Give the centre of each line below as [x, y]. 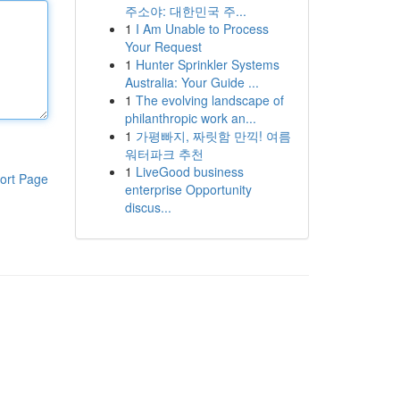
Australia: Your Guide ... [192, 82]
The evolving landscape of [209, 100]
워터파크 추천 [164, 154]
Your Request [163, 46]
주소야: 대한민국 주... [185, 11]
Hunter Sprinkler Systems [207, 64]
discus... [148, 207]
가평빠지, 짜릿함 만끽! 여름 [213, 136]
